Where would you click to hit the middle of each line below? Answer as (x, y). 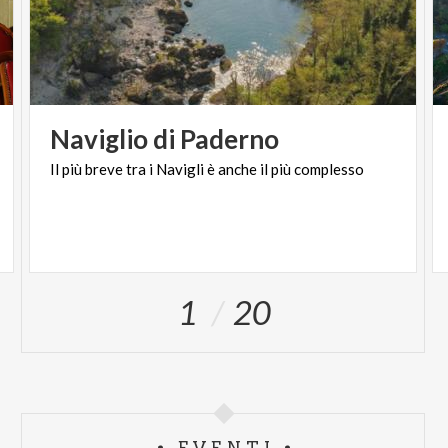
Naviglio (99, 139)
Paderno (230, 139)
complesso (329, 169)
